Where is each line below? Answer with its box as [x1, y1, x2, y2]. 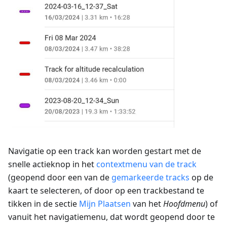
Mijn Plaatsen [79, 198, 131, 210]
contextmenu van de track [96, 159, 197, 170]
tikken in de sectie [8, 198, 79, 210]
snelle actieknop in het [8, 159, 96, 170]
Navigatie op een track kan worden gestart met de [8, 145, 201, 157]
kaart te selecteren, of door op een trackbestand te [8, 185, 204, 197]
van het [131, 198, 163, 210]
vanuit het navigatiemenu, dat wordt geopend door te [8, 211, 215, 223]
